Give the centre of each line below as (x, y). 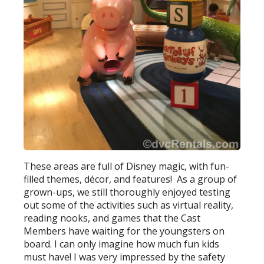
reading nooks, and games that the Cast (112, 218)
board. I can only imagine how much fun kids (122, 244)
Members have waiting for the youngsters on (124, 231)
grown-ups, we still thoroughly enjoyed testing (127, 192)
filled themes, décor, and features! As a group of (131, 179)
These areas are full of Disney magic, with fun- (127, 166)
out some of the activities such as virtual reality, (129, 205)
